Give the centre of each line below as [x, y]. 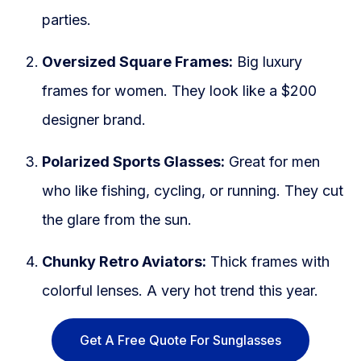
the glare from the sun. [117, 220]
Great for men [272, 162]
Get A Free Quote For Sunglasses [180, 340]
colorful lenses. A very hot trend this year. [180, 291]
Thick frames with [268, 262]
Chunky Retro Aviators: [124, 262]
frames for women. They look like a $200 [179, 91]
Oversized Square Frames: [137, 62]
